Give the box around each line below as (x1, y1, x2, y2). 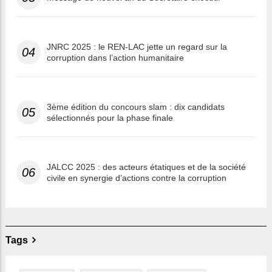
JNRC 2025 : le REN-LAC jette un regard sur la (47, 42, 227, 52)
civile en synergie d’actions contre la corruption (47, 173, 226, 183)
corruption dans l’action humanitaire (47, 53, 184, 63)
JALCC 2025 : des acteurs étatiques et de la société (47, 162, 246, 172)
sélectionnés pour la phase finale (47, 113, 173, 123)
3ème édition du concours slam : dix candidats (47, 102, 225, 112)
